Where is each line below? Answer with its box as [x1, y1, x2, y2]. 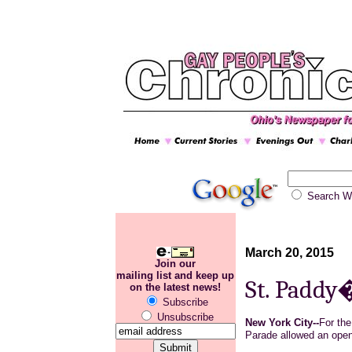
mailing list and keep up [116, 269, 234, 282]
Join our [155, 258, 196, 270]
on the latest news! [130, 281, 221, 294]
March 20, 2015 [244, 246, 334, 260]
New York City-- [244, 316, 319, 328]
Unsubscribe [153, 311, 214, 324]
